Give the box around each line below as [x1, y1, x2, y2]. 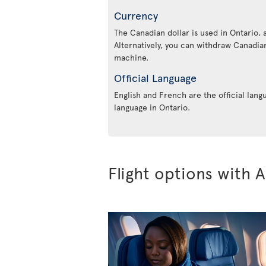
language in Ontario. [114, 101, 190, 113]
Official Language [114, 69, 197, 85]
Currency [114, 7, 158, 23]
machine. [114, 51, 148, 63]
